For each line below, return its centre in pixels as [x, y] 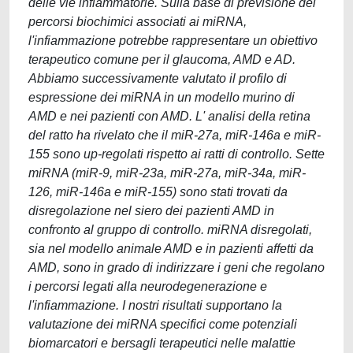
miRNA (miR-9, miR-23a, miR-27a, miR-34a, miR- [167, 173]
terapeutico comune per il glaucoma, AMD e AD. [162, 59]
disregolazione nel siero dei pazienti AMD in [151, 211]
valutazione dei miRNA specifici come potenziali [163, 324]
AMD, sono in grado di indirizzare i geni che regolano [176, 268]
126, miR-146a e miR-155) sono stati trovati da [158, 192]
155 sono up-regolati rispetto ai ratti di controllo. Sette [176, 154]
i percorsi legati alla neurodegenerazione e [148, 286]
